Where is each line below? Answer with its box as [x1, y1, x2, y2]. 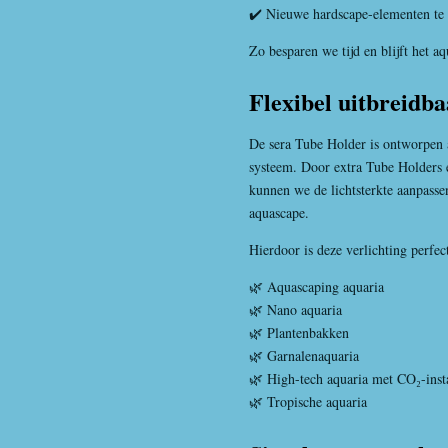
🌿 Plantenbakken [249, 323, 349, 342]
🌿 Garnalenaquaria [249, 346, 359, 365]
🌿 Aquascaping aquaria [249, 277, 384, 296]
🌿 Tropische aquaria [249, 392, 367, 411]
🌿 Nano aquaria [249, 300, 342, 319]
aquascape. [249, 203, 309, 222]
